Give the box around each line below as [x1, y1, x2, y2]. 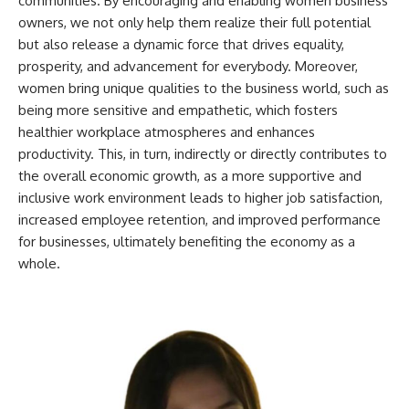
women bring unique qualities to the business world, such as [18, 79, 389, 98]
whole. [18, 255, 60, 273]
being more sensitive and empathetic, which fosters [18, 101, 338, 120]
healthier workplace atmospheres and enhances [18, 123, 315, 142]
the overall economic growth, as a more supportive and [18, 167, 362, 185]
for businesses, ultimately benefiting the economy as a [18, 233, 355, 251]
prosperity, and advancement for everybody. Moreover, [18, 58, 358, 76]
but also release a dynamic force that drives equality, [18, 36, 344, 54]
